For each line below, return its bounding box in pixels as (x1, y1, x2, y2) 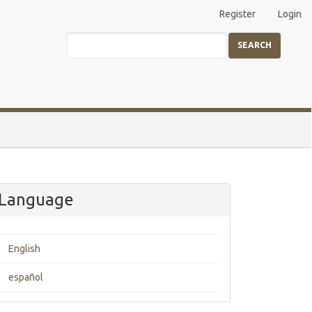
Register (219, 8, 256, 19)
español (8, 272, 43, 283)
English (8, 243, 40, 254)
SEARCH (237, 40, 272, 49)
